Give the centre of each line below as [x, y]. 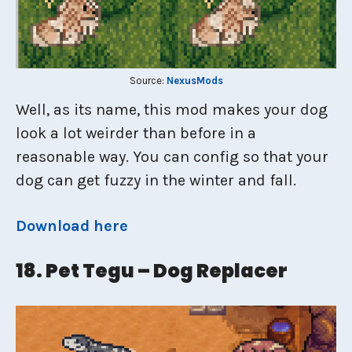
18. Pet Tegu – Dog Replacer [152, 271]
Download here [72, 226]
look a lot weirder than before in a [136, 133]
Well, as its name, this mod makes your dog [172, 110]
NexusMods [194, 81]
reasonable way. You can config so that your [172, 157]
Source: [148, 81]
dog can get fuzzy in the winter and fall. [156, 180]
